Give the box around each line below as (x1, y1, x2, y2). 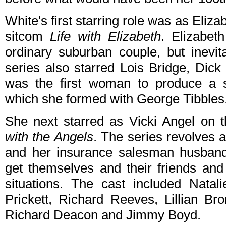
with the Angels (5, 129, 93, 145)
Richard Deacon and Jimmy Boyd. (5, 207, 201, 223)
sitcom (5, 29, 50, 44)
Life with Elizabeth (49, 29, 161, 44)
